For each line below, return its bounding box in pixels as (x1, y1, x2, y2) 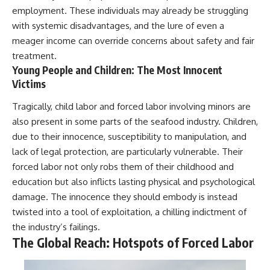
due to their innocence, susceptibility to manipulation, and (12, 131, 246, 143)
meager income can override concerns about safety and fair (12, 34, 254, 46)
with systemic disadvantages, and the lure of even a (12, 19, 224, 31)
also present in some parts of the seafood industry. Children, (12, 116, 258, 128)
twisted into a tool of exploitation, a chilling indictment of (12, 206, 246, 218)
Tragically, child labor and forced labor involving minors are (12, 101, 251, 113)
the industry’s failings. (12, 221, 100, 233)
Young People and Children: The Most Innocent (12, 63, 222, 77)
